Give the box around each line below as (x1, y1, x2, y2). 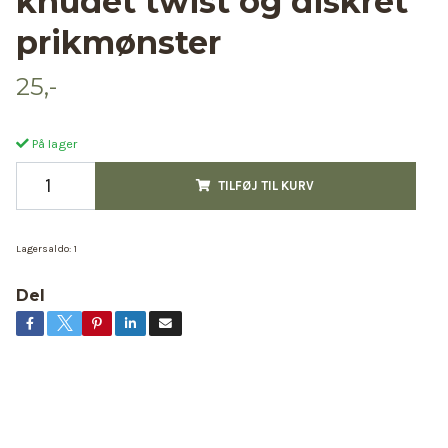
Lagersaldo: (15, 243, 71, 255)
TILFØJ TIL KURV (218, 178, 315, 193)
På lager (28, 136, 77, 151)
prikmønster (15, 23, 221, 62)
